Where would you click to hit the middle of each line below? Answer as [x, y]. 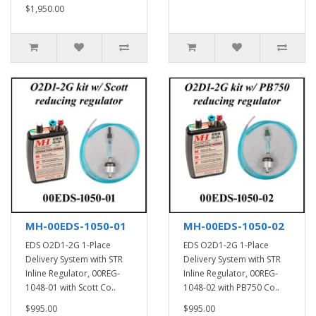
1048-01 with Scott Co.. [71, 287]
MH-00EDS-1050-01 [76, 226]
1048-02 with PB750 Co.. [231, 287]
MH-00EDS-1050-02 [234, 226]
